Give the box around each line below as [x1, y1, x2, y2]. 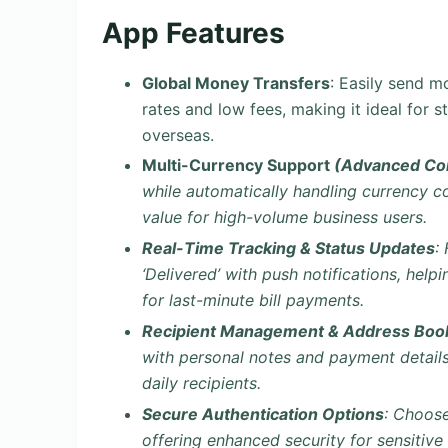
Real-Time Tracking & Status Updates [142, 238, 435, 259]
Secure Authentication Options [142, 403, 384, 424]
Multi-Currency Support [142, 155, 334, 176]
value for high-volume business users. [142, 207, 427, 228]
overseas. [142, 124, 214, 145]
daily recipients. [142, 372, 261, 393]
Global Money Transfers [142, 72, 330, 93]
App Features [102, 16, 285, 50]
